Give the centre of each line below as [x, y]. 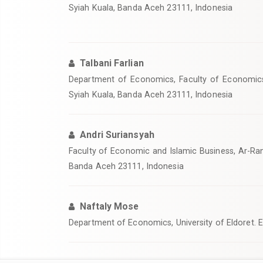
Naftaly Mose [109, 206]
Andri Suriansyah [117, 135]
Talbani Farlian [112, 63]
